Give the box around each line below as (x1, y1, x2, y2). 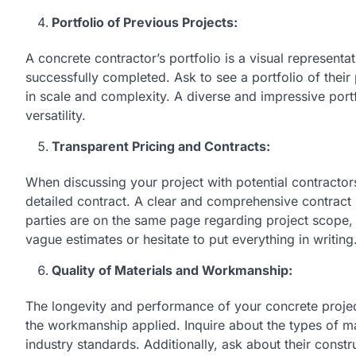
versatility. (25, 106, 86, 123)
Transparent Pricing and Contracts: (52, 137, 270, 154)
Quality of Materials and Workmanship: (52, 261, 292, 278)
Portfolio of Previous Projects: (52, 14, 238, 30)
